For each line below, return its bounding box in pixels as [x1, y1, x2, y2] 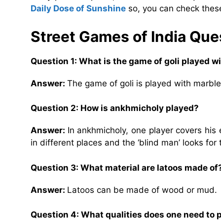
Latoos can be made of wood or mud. [67, 184, 217, 195]
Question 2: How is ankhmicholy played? [31, 103, 199, 113]
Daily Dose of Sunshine [31, 3, 126, 14]
